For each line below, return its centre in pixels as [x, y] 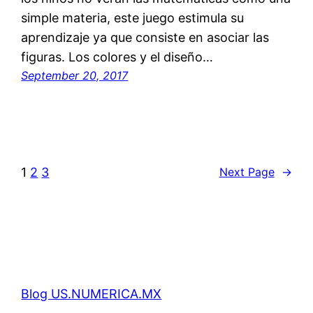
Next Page [247, 172]
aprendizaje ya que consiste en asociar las [145, 37]
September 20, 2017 [75, 75]
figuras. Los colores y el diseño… [117, 57]
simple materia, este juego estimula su [133, 17]
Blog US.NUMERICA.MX [92, 293]
